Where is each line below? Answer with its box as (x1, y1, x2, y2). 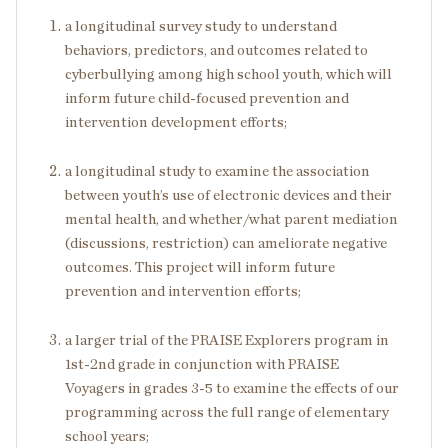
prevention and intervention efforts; (65, 284, 301, 299)
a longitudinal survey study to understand (65, 19, 337, 34)
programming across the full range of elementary (65, 405, 389, 420)
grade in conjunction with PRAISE (115, 357, 339, 372)
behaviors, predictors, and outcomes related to (65, 43, 368, 58)
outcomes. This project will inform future (65, 260, 335, 275)
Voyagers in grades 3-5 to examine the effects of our (65, 381, 399, 396)
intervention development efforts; (65, 115, 287, 130)
